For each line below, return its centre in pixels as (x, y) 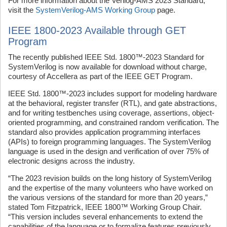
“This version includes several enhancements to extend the (105, 217)
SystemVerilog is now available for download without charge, (107, 67)
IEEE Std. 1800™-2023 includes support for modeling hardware (112, 93)
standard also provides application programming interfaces (104, 132)
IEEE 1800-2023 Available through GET (97, 30)
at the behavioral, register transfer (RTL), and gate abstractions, (112, 103)
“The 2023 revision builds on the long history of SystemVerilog (110, 178)
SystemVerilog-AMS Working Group (95, 10)
